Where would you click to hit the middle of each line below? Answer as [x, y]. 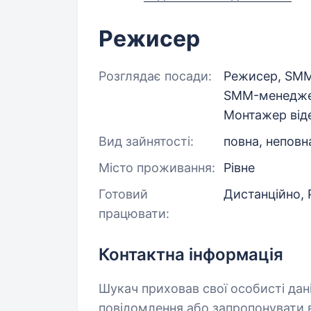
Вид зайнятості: [146, 141]
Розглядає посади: [155, 76]
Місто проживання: [157, 168]
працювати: [134, 213]
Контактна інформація [191, 254]
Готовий [123, 194]
